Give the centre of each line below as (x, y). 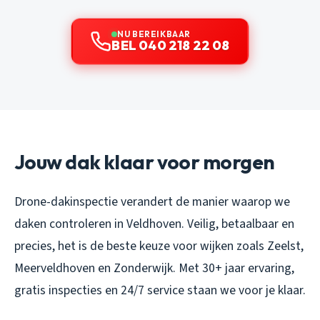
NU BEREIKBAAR (154, 34)
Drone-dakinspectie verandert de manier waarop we (152, 201)
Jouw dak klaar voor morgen (145, 161)
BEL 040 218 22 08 (171, 45)
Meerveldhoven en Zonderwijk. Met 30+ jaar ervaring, (154, 268)
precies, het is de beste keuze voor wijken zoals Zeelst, (159, 246)
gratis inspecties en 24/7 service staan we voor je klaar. (160, 290)
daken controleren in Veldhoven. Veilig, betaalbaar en (154, 224)
